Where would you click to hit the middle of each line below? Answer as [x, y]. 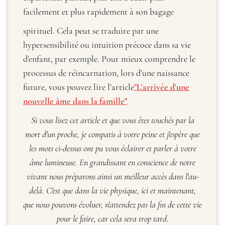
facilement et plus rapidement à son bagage [98, 12]
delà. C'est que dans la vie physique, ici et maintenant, [113, 191]
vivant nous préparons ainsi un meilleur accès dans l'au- [113, 177]
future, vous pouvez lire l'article [79, 87]
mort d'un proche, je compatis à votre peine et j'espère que [113, 134]
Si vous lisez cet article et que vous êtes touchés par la [113, 120]
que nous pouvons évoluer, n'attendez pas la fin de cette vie [113, 205]
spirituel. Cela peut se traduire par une [91, 31]
